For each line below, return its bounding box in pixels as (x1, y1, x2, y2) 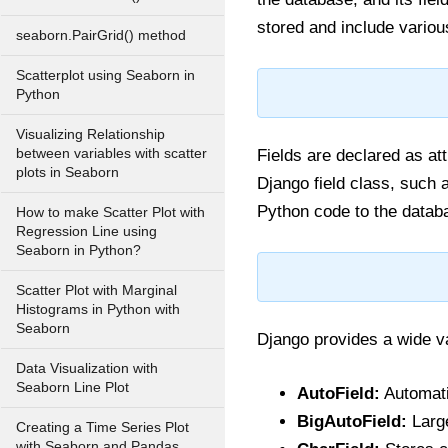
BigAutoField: (297, 412, 407, 431)
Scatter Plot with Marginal (16, 283, 177, 298)
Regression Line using (16, 224, 157, 239)
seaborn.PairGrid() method (16, 28, 186, 43)
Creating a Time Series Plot (16, 420, 189, 435)
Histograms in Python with (16, 302, 180, 317)
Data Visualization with (16, 361, 158, 376)
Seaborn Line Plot (16, 380, 129, 395)
